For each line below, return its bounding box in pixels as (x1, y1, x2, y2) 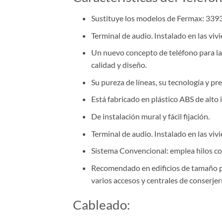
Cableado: (73, 197, 130, 212)
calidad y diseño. (91, 60, 147, 70)
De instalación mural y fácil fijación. (91, 111, 210, 121)
